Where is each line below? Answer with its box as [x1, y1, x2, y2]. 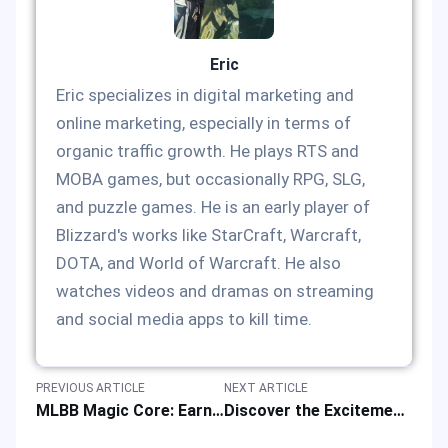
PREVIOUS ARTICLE [36, 381, 145, 396]
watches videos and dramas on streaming [56, 280, 374, 301]
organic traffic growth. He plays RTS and [56, 140, 359, 161]
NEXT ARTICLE [224, 381, 308, 396]
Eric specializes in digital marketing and [56, 84, 354, 105]
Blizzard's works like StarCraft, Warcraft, [56, 224, 361, 245]
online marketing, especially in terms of [56, 112, 351, 133]
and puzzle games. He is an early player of [56, 196, 370, 217]
